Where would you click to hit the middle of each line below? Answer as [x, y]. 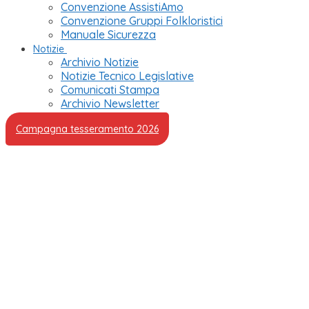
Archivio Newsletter [110, 103]
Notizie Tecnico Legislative [127, 76]
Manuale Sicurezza [108, 34]
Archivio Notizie [100, 62]
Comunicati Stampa [110, 90]
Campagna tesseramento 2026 [87, 129]
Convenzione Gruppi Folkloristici [142, 21]
